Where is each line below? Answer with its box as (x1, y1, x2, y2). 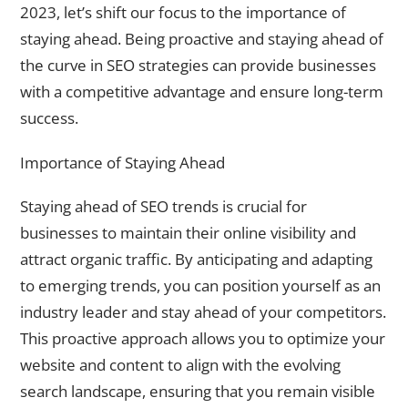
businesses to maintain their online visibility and (20, 222, 356, 244)
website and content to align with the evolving (20, 354, 341, 376)
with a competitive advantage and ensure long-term (20, 81, 383, 103)
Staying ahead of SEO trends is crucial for (20, 196, 307, 218)
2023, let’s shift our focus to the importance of (20, 2, 346, 24)
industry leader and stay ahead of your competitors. (20, 301, 386, 323)
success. (20, 107, 78, 129)
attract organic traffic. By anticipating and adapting (20, 249, 372, 270)
